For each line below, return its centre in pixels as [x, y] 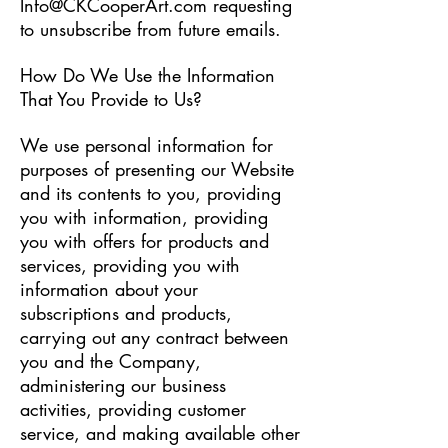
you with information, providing [144, 217]
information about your [109, 289]
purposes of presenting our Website [157, 169]
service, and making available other [160, 433]
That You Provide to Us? [111, 99]
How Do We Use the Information [147, 75]
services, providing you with [130, 265]
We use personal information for [146, 145]
